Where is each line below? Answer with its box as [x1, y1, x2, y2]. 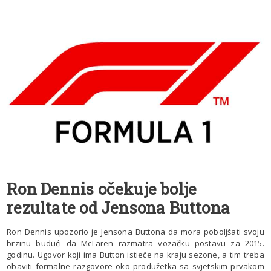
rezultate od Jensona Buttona [7, 197, 230, 218]
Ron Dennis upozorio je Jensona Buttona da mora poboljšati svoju [7, 226, 264, 237]
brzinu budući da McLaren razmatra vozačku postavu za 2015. [7, 237, 264, 249]
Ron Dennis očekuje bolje [7, 178, 197, 199]
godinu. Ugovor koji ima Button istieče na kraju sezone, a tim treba [7, 249, 264, 260]
